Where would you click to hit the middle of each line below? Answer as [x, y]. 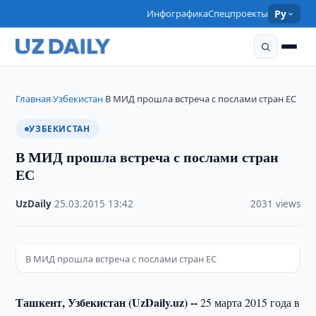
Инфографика [178, 13]
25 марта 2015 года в [249, 302]
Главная [34, 99]
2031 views [275, 204]
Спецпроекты [238, 13]
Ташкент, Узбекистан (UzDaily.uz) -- [107, 302]
